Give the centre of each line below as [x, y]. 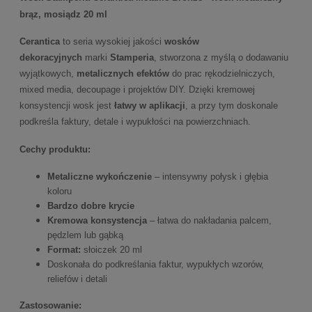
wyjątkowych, [48, 74]
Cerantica [40, 42]
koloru [60, 191]
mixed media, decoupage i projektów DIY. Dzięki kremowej [137, 90]
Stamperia [132, 58]
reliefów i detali [77, 279]
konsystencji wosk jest [67, 106]
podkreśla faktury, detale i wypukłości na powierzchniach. [135, 122]
